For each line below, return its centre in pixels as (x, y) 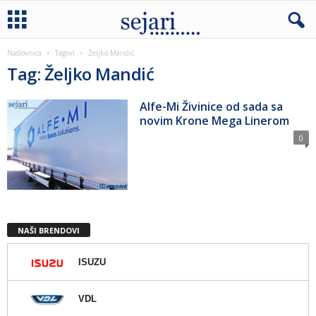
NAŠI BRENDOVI (49, 230)
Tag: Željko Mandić (81, 74)
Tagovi (65, 53)
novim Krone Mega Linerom (215, 121)
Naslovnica (24, 53)
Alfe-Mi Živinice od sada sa (212, 107)
